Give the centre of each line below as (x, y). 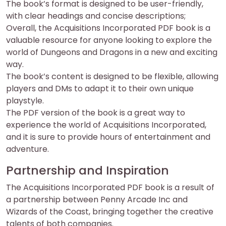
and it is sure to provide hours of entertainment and (108, 137)
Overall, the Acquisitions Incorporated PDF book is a (108, 28)
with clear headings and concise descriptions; (96, 16)
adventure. (27, 149)
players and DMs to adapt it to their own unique (100, 89)
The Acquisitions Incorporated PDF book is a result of (110, 187)
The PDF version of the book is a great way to (96, 113)
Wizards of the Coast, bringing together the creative (110, 212)
